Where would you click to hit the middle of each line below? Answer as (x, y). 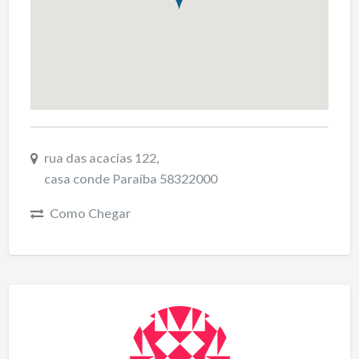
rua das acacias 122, (101, 158)
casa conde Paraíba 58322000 (130, 179)
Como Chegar (90, 212)
